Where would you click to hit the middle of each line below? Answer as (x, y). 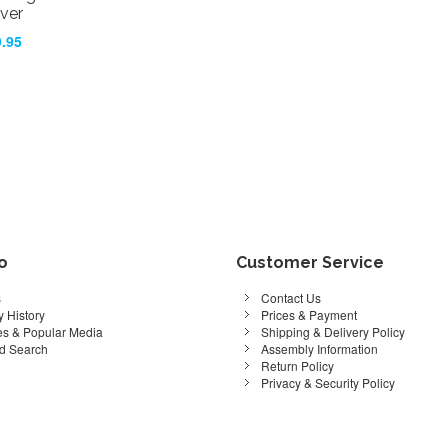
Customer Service (310, 262)
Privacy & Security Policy (328, 382)
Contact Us (291, 297)
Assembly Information (320, 348)
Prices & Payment (309, 314)
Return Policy (298, 365)
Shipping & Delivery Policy (333, 331)
